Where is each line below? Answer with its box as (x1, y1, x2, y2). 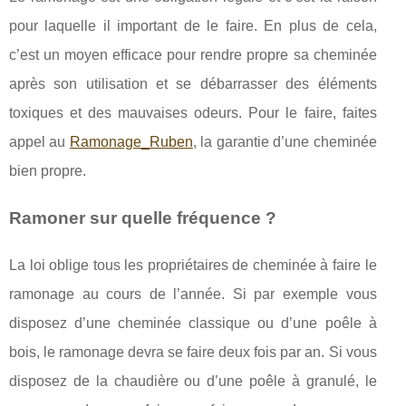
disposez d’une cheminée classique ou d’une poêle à (9, 315, 377, 332)
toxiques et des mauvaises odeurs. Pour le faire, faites (9, 105, 377, 121)
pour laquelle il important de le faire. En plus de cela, (9, 18, 377, 34)
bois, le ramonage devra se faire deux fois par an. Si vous (9, 344, 377, 361)
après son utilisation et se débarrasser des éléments (9, 76, 377, 92)
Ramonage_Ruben (69, 134, 193, 150)
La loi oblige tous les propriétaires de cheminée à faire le (9, 257, 377, 274)
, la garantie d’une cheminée (192, 134, 377, 150)
